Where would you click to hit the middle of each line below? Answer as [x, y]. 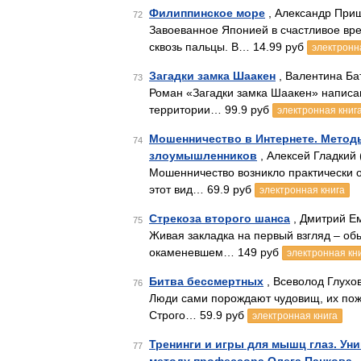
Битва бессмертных [206, 281]
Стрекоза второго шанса [220, 218]
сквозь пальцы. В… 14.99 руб [228, 47]
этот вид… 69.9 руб [202, 189]
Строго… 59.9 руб [198, 315]
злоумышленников [203, 156]
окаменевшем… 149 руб [216, 252]
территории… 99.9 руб [211, 110]
